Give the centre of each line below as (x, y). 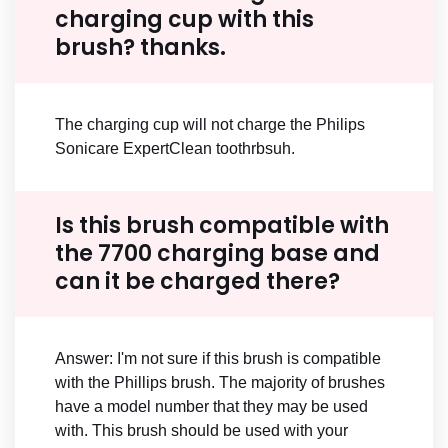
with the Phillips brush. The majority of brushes (220, 383)
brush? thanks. (140, 48)
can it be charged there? (197, 282)
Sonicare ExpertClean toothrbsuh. (175, 149)
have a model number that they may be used (211, 407)
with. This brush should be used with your (201, 431)
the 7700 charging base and (217, 254)
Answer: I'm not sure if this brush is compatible (218, 359)
